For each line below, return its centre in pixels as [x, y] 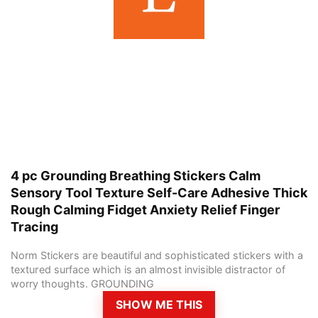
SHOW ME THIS [159, 305]
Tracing [34, 227]
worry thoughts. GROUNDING [82, 284]
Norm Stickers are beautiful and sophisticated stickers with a [157, 256]
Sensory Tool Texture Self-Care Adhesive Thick [159, 193]
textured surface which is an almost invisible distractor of [148, 270]
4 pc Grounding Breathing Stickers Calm [136, 176]
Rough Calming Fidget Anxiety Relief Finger [146, 210]
